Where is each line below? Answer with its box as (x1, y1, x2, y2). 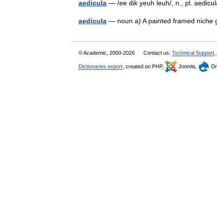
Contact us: (143, 50, 172, 56)
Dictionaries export (78, 63, 123, 69)
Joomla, (177, 63, 198, 69)
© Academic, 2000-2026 (78, 50, 136, 56)
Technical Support (172, 50, 214, 56)
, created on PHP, (123, 63, 165, 69)
